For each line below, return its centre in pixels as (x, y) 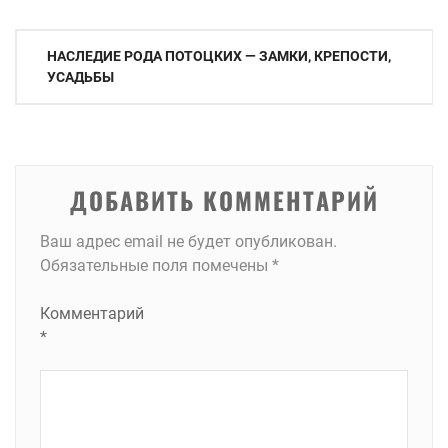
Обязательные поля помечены (156, 265)
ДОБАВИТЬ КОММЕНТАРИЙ (224, 200)
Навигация (67, 46)
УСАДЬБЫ (80, 77)
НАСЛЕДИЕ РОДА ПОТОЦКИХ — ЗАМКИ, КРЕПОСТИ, (219, 56)
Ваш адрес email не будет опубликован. (188, 241)
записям (55, 118)
